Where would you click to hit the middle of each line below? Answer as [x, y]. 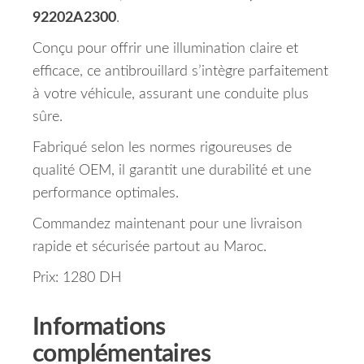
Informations [99, 328]
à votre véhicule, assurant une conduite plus [171, 95]
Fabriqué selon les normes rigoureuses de [162, 148]
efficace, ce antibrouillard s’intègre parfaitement [180, 72]
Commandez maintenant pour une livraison [167, 225]
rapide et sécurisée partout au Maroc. [149, 247]
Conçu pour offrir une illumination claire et [165, 49]
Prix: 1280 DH [77, 278]
